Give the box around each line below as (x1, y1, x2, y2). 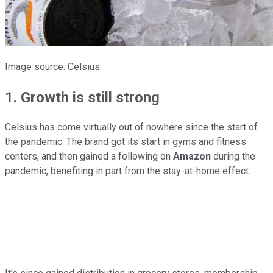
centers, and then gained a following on (5, 151, 173, 163)
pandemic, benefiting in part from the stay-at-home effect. (5, 165, 250, 177)
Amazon (173, 151, 213, 163)
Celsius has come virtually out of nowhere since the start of (5, 121, 258, 133)
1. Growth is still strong (5, 88, 160, 106)
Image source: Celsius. (5, 60, 102, 73)
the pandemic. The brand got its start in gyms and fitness (5, 136, 246, 148)
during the (213, 151, 255, 163)
